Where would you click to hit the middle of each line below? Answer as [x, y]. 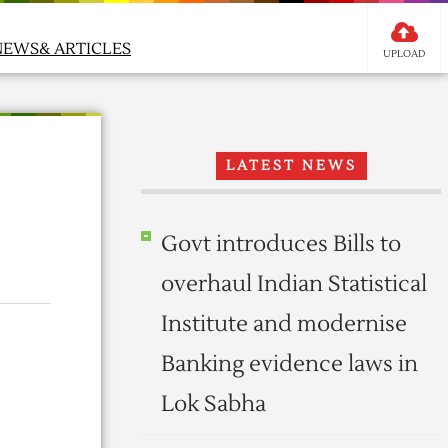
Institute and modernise [284, 324]
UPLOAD [404, 53]
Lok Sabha [213, 404]
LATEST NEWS [291, 166]
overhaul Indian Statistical [294, 284]
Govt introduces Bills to [281, 244]
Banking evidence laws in [289, 364]
